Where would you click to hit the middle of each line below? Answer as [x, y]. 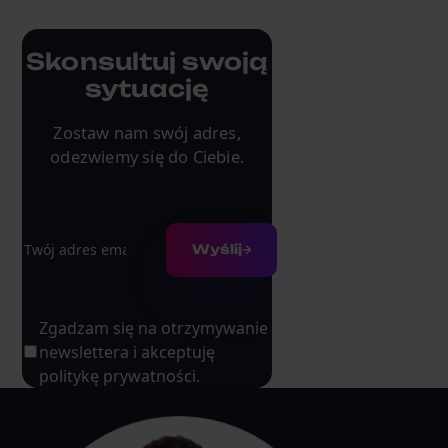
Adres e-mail [68, 230]
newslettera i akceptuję [126, 351]
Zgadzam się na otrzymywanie [153, 327]
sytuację [147, 88]
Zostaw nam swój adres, [147, 132]
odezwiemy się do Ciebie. [147, 156]
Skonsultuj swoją [147, 61]
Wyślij [217, 249]
